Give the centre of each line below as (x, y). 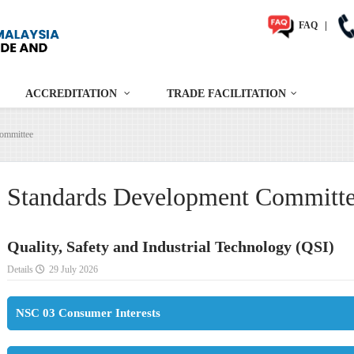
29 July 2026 (73, 270)
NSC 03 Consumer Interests (88, 313)
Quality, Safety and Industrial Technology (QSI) (171, 247)
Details (21, 270)
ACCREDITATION (71, 94)
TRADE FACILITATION (226, 94)
